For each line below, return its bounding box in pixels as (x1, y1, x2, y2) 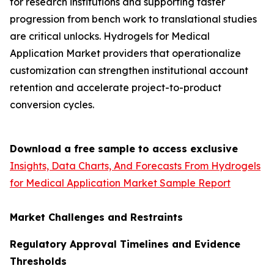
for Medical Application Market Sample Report (10, 176, 231, 189)
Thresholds (10, 254, 67, 267)
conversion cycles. (10, 98, 94, 111)
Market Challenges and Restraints (10, 210, 183, 223)
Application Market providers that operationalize (10, 46, 241, 59)
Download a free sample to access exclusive (10, 142, 238, 155)
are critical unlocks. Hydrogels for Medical (10, 29, 210, 42)
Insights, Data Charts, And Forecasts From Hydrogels (10, 159, 261, 172)
